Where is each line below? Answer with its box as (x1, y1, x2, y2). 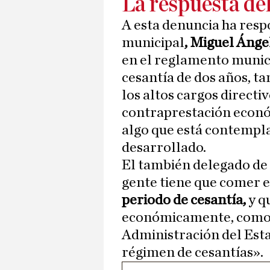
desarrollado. (122, 140, 206, 155)
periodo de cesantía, (122, 193, 246, 208)
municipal (122, 36, 184, 51)
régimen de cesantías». (122, 245, 263, 260)
